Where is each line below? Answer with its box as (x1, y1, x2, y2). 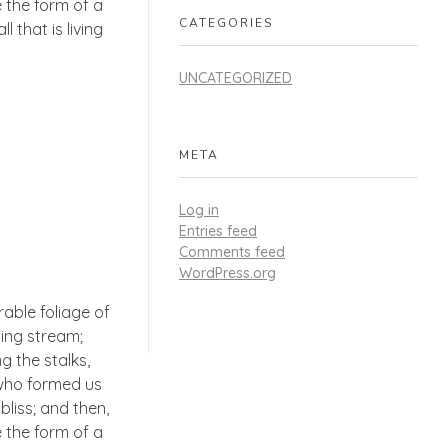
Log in (179, 201, 219, 220)
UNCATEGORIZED (179, 69, 292, 88)
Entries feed (179, 222, 257, 241)
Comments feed (179, 243, 285, 262)
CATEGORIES (179, 15, 273, 32)
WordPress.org (179, 264, 276, 283)
